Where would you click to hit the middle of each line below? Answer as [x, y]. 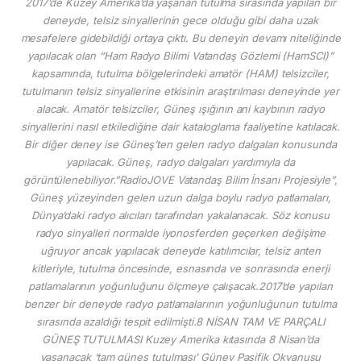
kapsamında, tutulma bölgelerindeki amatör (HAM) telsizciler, [180, 73]
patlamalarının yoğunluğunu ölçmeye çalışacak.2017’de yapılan [180, 286]
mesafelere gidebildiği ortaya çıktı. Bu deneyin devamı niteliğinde [180, 37]
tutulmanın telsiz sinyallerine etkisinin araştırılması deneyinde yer [180, 91]
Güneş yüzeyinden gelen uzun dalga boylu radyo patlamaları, [180, 197]
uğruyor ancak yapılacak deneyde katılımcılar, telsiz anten [180, 250]
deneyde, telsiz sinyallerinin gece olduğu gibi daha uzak [180, 20]
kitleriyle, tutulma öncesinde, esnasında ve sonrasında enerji [180, 268]
